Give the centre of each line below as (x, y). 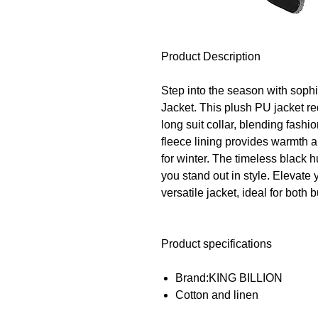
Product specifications (216, 243)
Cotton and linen (217, 295)
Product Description (211, 56)
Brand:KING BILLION (229, 278)
